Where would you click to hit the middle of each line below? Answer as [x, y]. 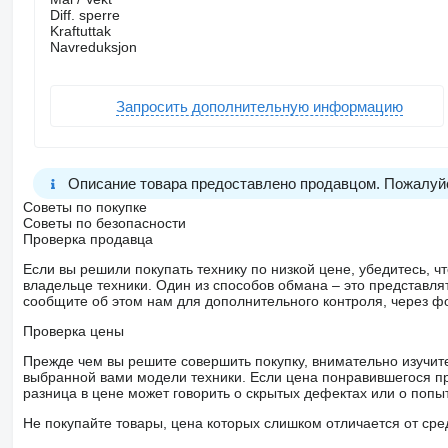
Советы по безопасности [104, 223]
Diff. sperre [84, 15]
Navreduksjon [93, 47]
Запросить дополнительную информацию [259, 106]
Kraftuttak [80, 31]
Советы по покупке [84, 207]
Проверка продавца [87, 239]
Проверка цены [73, 331]
